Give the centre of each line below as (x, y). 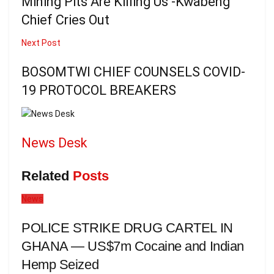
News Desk (54, 143)
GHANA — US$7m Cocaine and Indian (133, 246)
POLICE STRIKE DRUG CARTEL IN (127, 228)
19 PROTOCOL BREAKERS (99, 90)
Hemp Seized (60, 265)
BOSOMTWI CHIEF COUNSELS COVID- (133, 72)
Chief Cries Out (65, 20)
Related (45, 176)
